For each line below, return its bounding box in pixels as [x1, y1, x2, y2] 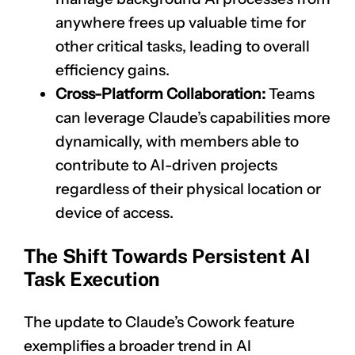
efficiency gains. [55, 61, 170, 80]
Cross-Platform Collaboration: [55, 85, 265, 104]
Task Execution [24, 268, 160, 292]
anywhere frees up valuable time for [55, 13, 306, 32]
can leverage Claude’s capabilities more [55, 109, 330, 128]
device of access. [55, 204, 174, 223]
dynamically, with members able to [55, 132, 299, 151]
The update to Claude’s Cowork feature [24, 312, 295, 331]
